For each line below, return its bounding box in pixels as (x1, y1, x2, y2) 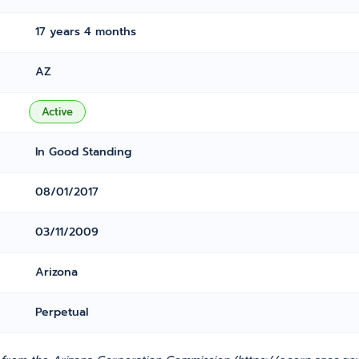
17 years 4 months (35, 23, 137, 40)
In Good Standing (35, 143, 132, 160)
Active (42, 104, 74, 119)
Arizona (35, 264, 79, 280)
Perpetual (35, 304, 89, 321)
